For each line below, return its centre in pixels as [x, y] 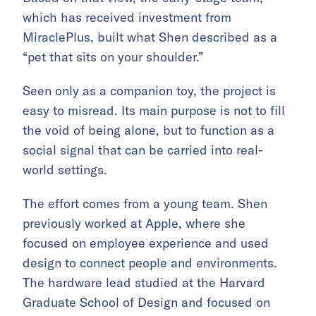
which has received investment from [127, 17]
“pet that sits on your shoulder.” [113, 57]
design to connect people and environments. [150, 263]
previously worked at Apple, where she [134, 223]
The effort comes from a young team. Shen [145, 203]
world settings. [65, 170]
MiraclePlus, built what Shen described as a [150, 37]
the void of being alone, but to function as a [148, 130]
